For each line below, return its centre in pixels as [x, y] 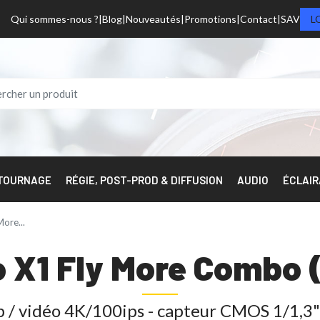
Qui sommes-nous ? [55, 19]
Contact [259, 19]
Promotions [210, 19]
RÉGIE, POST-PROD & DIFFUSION [144, 180]
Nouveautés [153, 19]
